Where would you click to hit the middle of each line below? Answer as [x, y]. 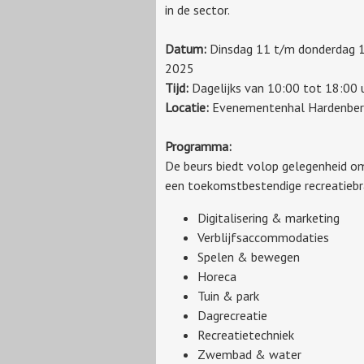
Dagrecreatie [232, 315]
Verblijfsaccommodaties [263, 237]
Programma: [198, 146]
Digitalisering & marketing [269, 217]
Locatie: [188, 107]
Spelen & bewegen [249, 256]
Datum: [187, 48]
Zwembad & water [249, 354]
